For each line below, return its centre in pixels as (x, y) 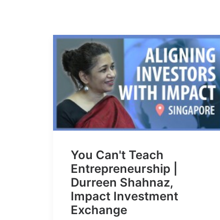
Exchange (99, 210)
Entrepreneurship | (124, 169)
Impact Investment (124, 196)
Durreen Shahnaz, (122, 183)
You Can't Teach (117, 155)
